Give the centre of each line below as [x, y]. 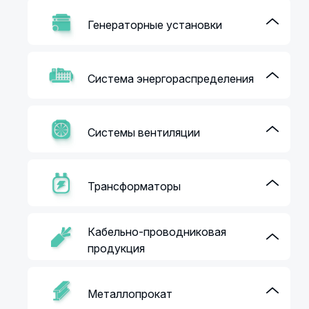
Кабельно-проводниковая [157, 232]
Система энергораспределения [171, 79]
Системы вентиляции [144, 132]
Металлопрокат [130, 294]
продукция [117, 248]
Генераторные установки [155, 25]
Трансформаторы [134, 186]
